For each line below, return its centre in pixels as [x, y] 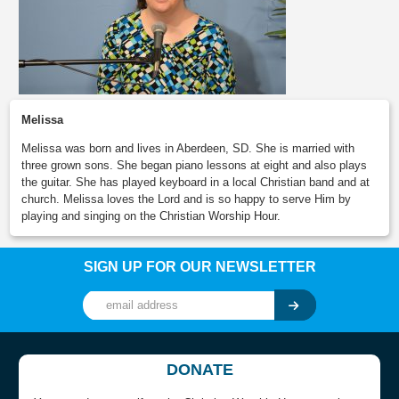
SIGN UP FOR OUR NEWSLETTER [199, 267]
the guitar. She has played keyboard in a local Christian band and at [196, 183]
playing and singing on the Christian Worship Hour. [151, 216]
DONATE [199, 369]
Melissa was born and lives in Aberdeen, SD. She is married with [188, 149]
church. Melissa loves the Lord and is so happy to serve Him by [187, 199]
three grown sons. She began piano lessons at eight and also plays [195, 166]
